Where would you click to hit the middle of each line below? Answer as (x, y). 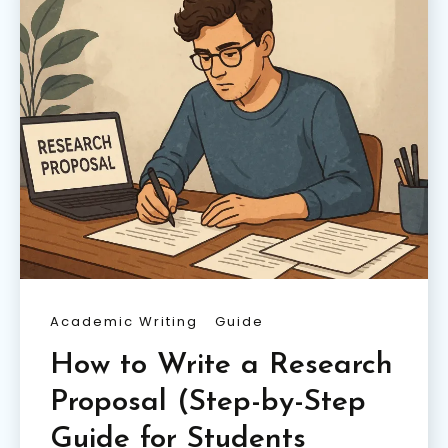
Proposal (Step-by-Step (208, 403)
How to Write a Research (221, 366)
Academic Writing (124, 322)
